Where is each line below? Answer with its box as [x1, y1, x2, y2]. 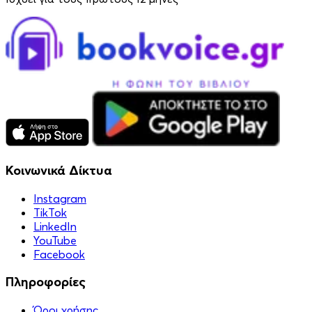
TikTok [33, 205, 67, 219]
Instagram [33, 191, 86, 205]
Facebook [33, 247, 85, 261]
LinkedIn [33, 219, 77, 233]
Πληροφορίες [6, 274, 86, 290]
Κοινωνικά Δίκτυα [6, 162, 112, 178]
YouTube [33, 233, 77, 247]
